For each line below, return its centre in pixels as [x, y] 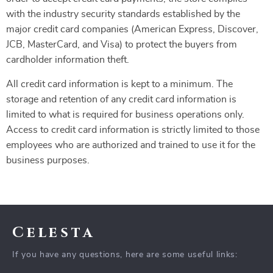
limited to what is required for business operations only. [125, 115]
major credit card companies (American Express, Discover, [132, 29]
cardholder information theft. [68, 60]
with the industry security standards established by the [123, 14]
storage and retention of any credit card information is [121, 99]
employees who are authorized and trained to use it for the [131, 145]
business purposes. [48, 160]
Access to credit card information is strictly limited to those [133, 130]
